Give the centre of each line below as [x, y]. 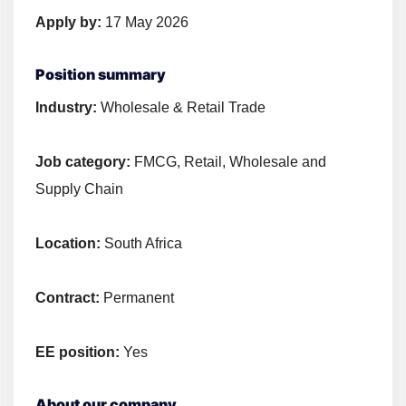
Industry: [68, 108]
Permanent [139, 298]
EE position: [79, 353]
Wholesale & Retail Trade [183, 108]
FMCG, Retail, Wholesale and [230, 162]
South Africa [143, 244]
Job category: [85, 162]
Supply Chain [79, 189]
